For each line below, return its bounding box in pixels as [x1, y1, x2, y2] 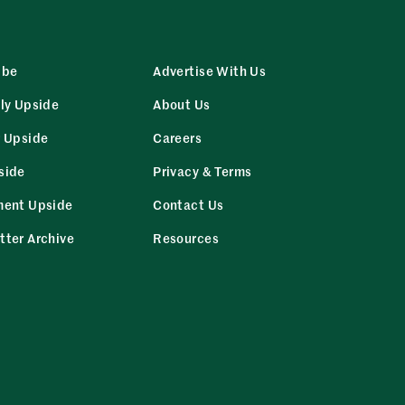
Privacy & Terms [153, 161, 252, 180]
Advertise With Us [153, 61, 267, 80]
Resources [153, 228, 219, 247]
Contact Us [153, 194, 224, 213]
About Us [153, 94, 211, 113]
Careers [153, 127, 202, 146]
